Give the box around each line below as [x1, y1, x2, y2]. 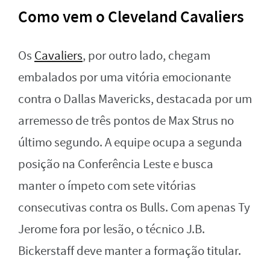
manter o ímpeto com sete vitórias [18, 177, 196, 194]
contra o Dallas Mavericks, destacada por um [18, 90, 252, 107]
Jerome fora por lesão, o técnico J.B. [18, 221, 205, 237]
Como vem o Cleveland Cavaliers [18, 5, 244, 28]
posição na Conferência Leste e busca [18, 155, 213, 172]
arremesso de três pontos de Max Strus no [18, 112, 234, 129]
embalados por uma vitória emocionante [18, 69, 231, 86]
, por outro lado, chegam [83, 47, 210, 64]
